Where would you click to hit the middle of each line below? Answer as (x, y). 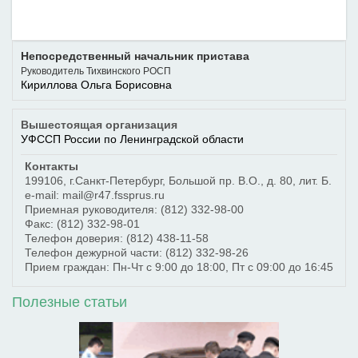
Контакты (52, 166)
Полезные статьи (70, 302)
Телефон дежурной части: (95, 253)
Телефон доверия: (76, 238)
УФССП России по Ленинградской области (132, 139)
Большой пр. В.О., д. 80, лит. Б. (250, 181)
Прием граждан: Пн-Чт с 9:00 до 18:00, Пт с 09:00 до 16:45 (179, 267)
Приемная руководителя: (93, 209)
